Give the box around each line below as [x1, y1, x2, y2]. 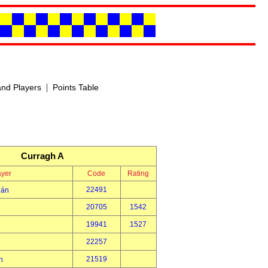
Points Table [52, 83, 99, 92]
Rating [127, 169, 149, 178]
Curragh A [20, 151, 64, 161]
